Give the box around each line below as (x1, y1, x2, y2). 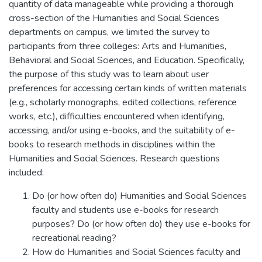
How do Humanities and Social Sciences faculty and (32, 245, 240, 258)
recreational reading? (32, 231, 116, 244)
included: (9, 166, 44, 179)
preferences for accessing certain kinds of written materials (9, 81, 247, 95)
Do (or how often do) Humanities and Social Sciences (32, 189, 247, 202)
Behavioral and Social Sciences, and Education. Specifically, (9, 53, 244, 67)
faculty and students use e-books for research (32, 203, 219, 216)
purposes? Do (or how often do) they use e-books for (32, 217, 250, 230)
